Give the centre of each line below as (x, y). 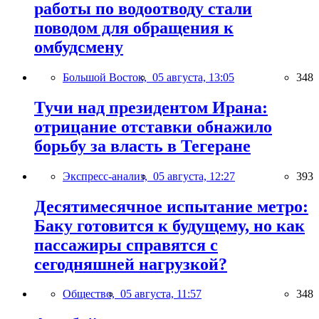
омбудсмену (79, 47)
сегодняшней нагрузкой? (131, 264)
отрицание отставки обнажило (153, 126)
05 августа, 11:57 (161, 294)
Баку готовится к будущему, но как (169, 225)
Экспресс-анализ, (108, 176)
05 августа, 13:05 (193, 77)
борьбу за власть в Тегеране (142, 146)
